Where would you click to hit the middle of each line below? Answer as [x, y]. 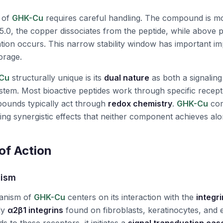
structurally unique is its [57, 78]
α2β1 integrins [35, 210]
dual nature [127, 78]
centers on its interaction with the [131, 197]
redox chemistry [140, 104]
